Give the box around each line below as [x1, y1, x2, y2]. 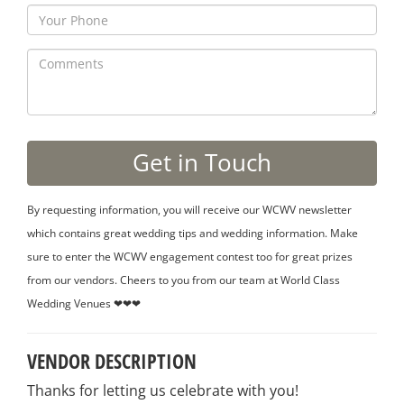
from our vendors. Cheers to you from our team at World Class [27, 271, 340, 288]
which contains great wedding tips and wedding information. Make [27, 225, 358, 241]
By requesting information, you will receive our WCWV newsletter [27, 201, 352, 217]
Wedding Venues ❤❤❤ [27, 295, 141, 311]
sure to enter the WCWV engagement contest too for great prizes [27, 248, 353, 264]
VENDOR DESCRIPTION [27, 347, 197, 374]
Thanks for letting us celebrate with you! [27, 380, 298, 400]
